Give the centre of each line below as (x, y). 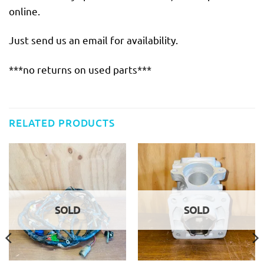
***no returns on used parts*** (80, 69)
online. (24, 11)
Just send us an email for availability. (93, 40)
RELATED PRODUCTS (62, 123)
